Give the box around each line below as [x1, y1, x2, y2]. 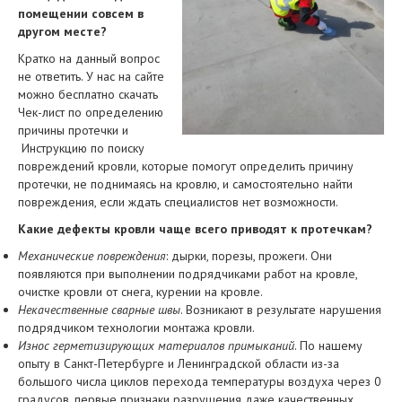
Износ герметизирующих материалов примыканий [18, 337, 294, 354]
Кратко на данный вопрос [18, 50, 160, 66]
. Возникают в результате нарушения [180, 301, 381, 318]
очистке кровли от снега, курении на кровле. [18, 284, 263, 300]
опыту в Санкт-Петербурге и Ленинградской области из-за [18, 355, 339, 371]
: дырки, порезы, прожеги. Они [166, 248, 332, 264]
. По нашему [294, 337, 363, 354]
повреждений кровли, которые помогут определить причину [18, 158, 354, 174]
